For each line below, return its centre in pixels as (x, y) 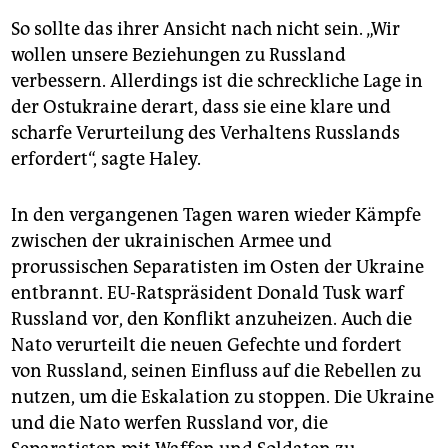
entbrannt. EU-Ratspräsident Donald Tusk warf (207, 292)
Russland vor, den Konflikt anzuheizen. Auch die (211, 318)
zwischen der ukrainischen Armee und (171, 240)
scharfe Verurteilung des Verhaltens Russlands (205, 132)
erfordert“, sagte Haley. (106, 158)
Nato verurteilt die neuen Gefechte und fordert (206, 344)
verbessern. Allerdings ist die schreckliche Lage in (217, 80)
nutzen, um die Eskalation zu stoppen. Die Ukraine (222, 396)
